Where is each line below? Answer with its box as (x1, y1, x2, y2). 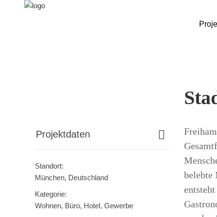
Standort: (35, 162, 63, 170)
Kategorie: (35, 190, 67, 198)
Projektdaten (36, 129, 90, 139)
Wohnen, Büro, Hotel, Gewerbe (35, 201, 133, 210)
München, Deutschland (35, 173, 108, 182)
